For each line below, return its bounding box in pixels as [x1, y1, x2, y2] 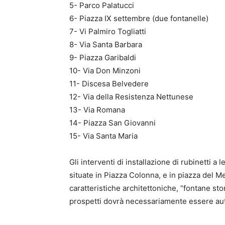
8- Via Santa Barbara [69, 40, 142, 50]
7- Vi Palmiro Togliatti [69, 27, 146, 37]
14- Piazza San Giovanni [69, 118, 156, 128]
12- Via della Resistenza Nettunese [69, 92, 193, 102]
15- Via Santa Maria [69, 131, 138, 141]
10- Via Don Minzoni [69, 66, 141, 76]
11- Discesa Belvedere [69, 79, 149, 89]
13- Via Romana [69, 105, 125, 115]
